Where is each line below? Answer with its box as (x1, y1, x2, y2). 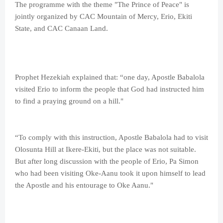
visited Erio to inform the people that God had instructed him (15, 85, 204, 94)
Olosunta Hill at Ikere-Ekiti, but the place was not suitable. (15, 145, 196, 154)
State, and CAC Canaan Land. (15, 24, 108, 33)
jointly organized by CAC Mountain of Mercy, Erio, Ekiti (15, 12, 192, 21)
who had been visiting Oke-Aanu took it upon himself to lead (15, 169, 206, 178)
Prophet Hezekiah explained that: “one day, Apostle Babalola (15, 73, 205, 82)
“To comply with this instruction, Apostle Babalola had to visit (15, 133, 208, 142)
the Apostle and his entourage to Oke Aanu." (15, 181, 153, 190)
